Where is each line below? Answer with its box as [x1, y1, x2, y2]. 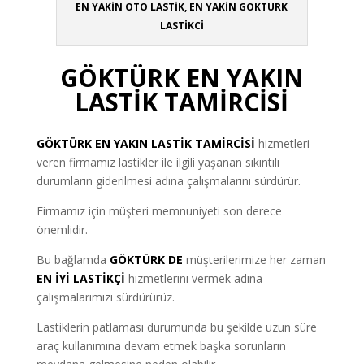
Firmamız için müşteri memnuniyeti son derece [36, 203, 282, 219]
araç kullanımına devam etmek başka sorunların [36, 338, 286, 354]
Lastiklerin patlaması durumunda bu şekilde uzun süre [36, 319, 317, 336]
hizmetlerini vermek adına [124, 271, 262, 287]
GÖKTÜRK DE [109, 252, 183, 268]
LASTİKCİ [159, 19, 204, 33]
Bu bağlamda [36, 252, 110, 268]
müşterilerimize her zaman [182, 252, 326, 268]
